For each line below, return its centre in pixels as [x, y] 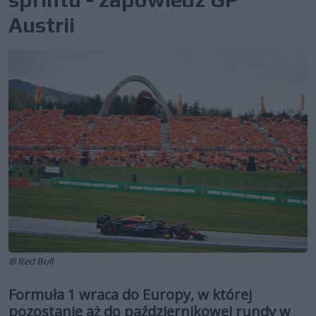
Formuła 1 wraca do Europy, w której [130, 294]
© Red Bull [31, 261]
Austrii [42, 25]
